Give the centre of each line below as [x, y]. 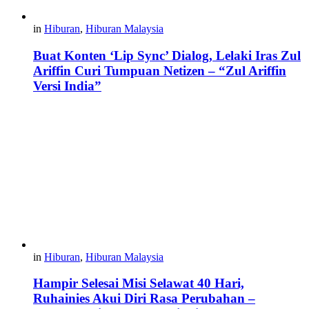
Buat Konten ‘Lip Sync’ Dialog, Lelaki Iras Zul [167, 56]
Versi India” [67, 86]
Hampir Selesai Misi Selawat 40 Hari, [139, 283]
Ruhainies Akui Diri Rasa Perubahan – [144, 299]
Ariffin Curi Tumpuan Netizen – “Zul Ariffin [160, 71]
